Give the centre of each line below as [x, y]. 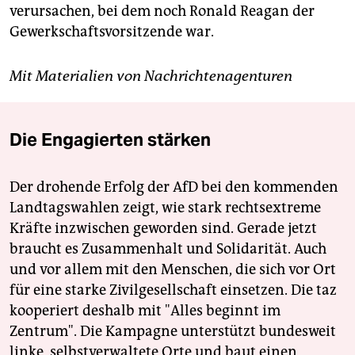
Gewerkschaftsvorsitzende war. [112, 31]
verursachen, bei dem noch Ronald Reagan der [162, 11]
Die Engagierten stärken [110, 139]
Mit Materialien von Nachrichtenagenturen [151, 76]
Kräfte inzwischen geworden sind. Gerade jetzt [163, 228]
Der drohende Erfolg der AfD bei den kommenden [174, 187]
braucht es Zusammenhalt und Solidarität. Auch [168, 248]
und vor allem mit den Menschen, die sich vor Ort [173, 269]
